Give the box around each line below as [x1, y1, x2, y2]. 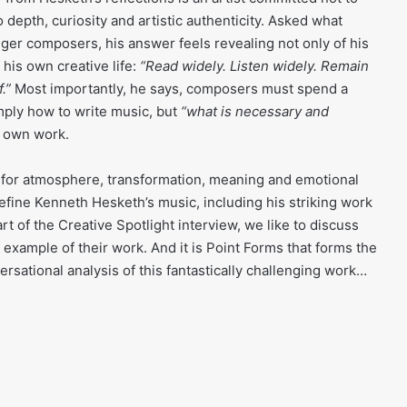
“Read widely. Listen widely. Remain [140, 57, 369, 75]
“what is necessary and [181, 103, 329, 121]
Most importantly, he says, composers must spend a [11, 80, 348, 98]
